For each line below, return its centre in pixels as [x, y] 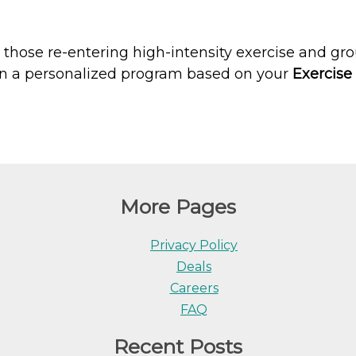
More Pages [178, 206]
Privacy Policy [194, 245]
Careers [194, 288]
